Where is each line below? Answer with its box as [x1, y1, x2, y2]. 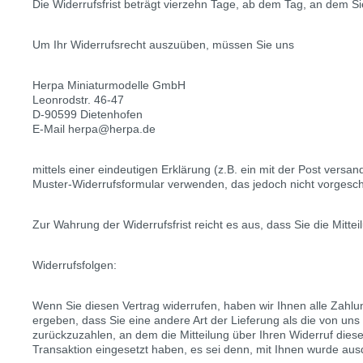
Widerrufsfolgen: [32, 258, 117, 271]
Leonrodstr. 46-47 [32, 93, 124, 106]
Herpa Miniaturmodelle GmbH [32, 79, 186, 92]
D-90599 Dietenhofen [32, 108, 143, 121]
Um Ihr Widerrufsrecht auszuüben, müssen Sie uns [32, 38, 294, 51]
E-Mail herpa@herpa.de [32, 122, 156, 135]
